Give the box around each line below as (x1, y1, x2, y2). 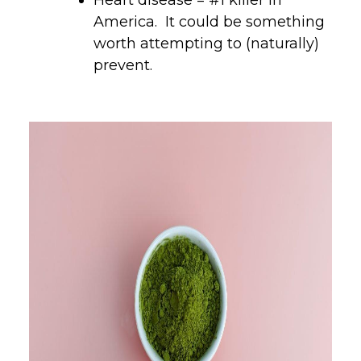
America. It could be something (93, 12, 325, 31)
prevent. (93, 56, 152, 74)
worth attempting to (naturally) (93, 34, 319, 52)
